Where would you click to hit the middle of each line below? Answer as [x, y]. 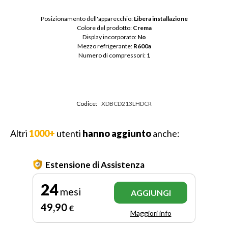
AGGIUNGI [151, 192]
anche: [165, 133]
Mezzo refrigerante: [105, 46]
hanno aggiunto [117, 133]
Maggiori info [151, 213]
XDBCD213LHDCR [126, 103]
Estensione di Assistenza [95, 164]
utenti [69, 133]
